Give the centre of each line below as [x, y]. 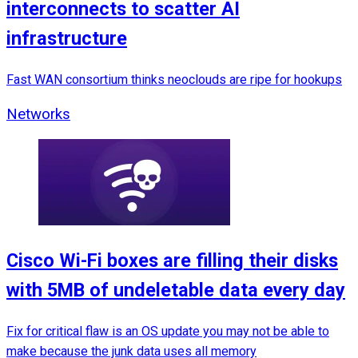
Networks [38, 114]
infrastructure [67, 39]
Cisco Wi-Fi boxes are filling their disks [172, 261]
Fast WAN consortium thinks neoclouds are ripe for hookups [174, 79]
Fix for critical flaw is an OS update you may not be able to [168, 331]
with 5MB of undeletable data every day [176, 290]
